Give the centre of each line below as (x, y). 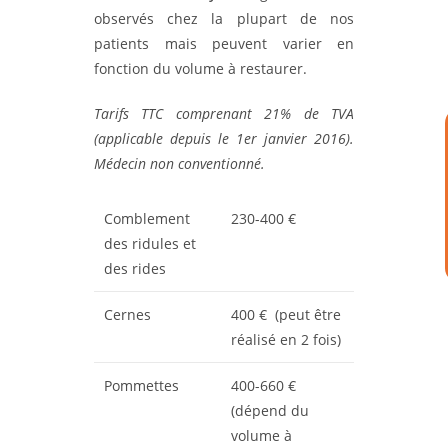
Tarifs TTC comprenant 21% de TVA (224, 113)
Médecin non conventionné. (179, 163)
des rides (135, 268)
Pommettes (141, 385)
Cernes (127, 314)
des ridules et (150, 243)
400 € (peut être (286, 314)
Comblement (147, 218)
